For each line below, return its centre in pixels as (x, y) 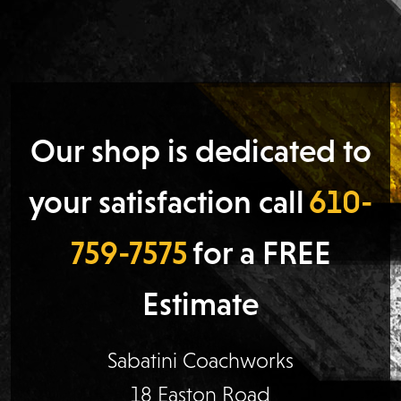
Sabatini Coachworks (200, 360)
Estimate (200, 303)
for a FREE (261, 252)
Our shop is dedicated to (200, 150)
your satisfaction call (166, 201)
